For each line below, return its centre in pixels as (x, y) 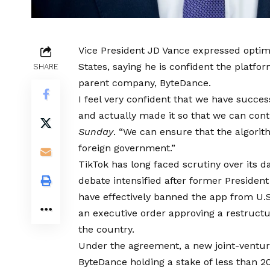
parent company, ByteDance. (145, 83)
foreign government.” (127, 148)
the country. (106, 229)
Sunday (96, 131)
